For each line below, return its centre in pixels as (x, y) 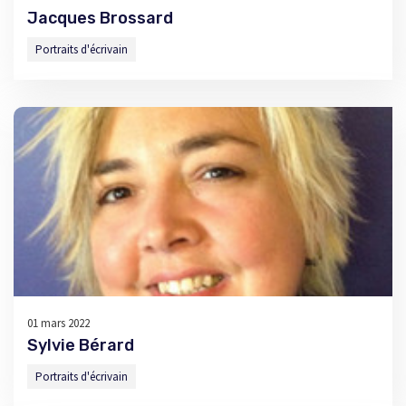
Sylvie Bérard (81, 345)
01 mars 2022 (58, 323)
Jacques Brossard (100, 18)
